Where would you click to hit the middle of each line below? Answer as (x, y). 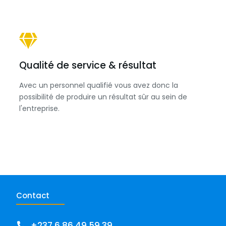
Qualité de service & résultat (88, 65)
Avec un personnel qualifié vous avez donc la (99, 85)
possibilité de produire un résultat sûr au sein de (103, 97)
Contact (33, 195)
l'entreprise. (39, 108)
